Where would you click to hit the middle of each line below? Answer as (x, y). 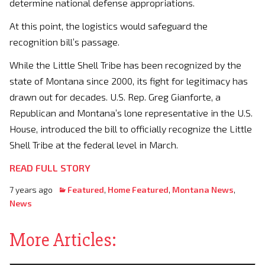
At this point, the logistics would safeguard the (109, 26)
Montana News (203, 190)
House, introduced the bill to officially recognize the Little (131, 129)
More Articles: (63, 240)
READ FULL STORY (50, 168)
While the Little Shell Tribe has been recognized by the (125, 65)
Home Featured (138, 190)
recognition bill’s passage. (64, 42)
